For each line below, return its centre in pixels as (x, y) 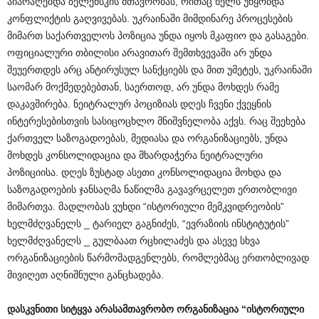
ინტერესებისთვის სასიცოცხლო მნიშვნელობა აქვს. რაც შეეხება (156, 121)
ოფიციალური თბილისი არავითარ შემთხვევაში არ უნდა (140, 52)
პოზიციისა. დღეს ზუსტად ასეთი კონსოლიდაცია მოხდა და (144, 172)
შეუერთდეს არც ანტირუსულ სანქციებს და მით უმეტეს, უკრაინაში (159, 69)
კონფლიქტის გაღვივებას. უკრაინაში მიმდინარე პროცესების (150, 18)
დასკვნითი (32, 309)
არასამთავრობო (134, 309)
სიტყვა (76, 309)
